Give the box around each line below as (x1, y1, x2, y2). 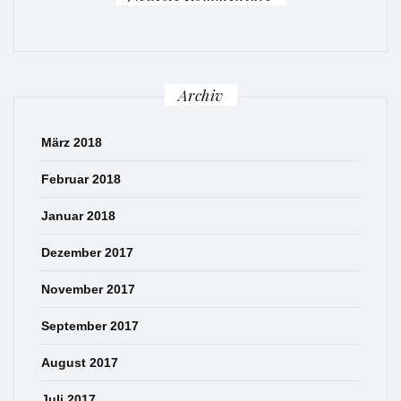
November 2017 (41, 282, 135, 297)
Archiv (177, 85, 224, 106)
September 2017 (41, 319, 139, 334)
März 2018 (41, 135, 102, 150)
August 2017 (41, 355, 118, 371)
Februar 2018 (41, 172, 121, 187)
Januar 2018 (41, 209, 115, 224)
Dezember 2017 (41, 245, 133, 260)
